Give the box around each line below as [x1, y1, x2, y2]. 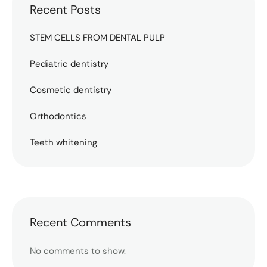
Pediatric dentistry [30, 58, 108, 70]
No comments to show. [30, 244, 126, 257]
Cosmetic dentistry [30, 84, 111, 97]
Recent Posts [30, 1, 101, 17]
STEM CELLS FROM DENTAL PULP [30, 32, 165, 44]
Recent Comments [30, 215, 131, 231]
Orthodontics [30, 110, 86, 123]
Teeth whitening [30, 136, 97, 149]
